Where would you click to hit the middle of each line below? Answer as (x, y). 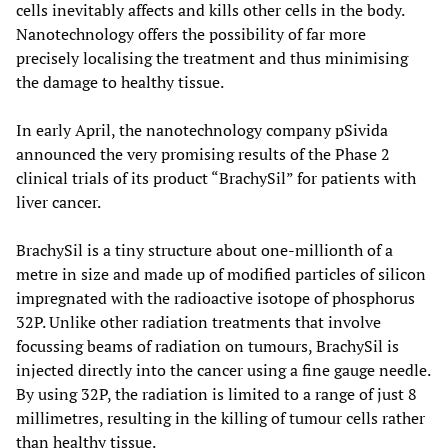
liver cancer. (58, 201)
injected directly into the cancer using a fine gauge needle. (223, 369)
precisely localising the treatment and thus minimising (212, 57)
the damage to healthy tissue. (120, 81)
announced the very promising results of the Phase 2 (203, 153)
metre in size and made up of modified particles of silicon (221, 273)
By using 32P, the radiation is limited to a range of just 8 (216, 393)
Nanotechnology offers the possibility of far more (191, 33)
